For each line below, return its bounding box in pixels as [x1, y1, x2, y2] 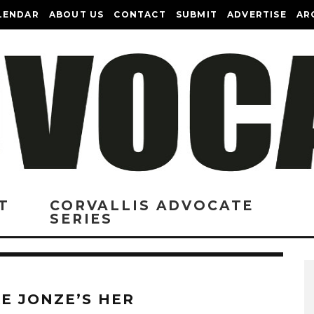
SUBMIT [175, 9, 218, 20]
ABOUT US [48, 9, 104, 20]
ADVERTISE [227, 9, 287, 20]
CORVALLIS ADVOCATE [50, 198, 254, 214]
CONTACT [114, 9, 166, 20]
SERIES [50, 211, 114, 227]
